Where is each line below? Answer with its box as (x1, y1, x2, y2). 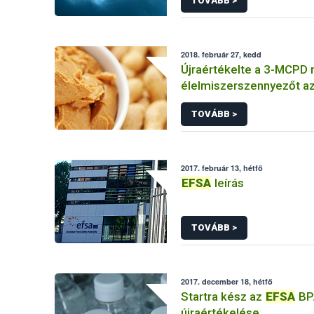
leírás (212, 176, 245, 190)
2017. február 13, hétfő (181, 163, 264, 173)
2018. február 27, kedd (181, 49, 262, 60)
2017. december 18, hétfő (181, 276, 273, 287)
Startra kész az (181, 289, 266, 303)
